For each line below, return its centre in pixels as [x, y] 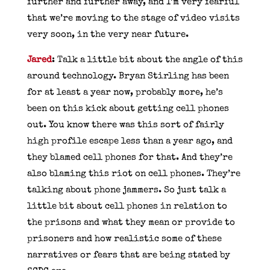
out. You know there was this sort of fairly [125, 125]
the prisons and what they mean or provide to [131, 222]
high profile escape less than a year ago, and [130, 141]
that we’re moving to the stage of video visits [133, 18]
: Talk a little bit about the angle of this [147, 60]
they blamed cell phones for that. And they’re [130, 157]
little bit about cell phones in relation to [127, 206]
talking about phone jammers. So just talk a [126, 190]
